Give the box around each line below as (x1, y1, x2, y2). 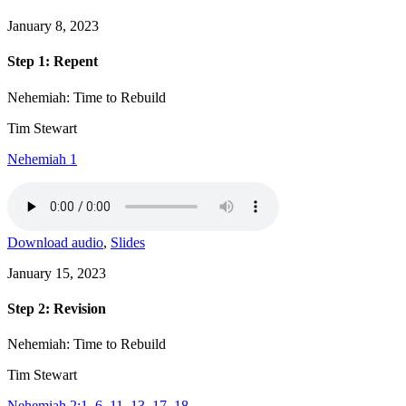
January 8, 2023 (7, 18, 99, 34)
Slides (111, 234, 145, 250)
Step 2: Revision (7, 300, 106, 316)
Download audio (7, 234, 103, 250)
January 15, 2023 (7, 265, 106, 281)
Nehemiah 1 (7, 150, 77, 167)
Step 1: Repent (7, 53, 98, 70)
